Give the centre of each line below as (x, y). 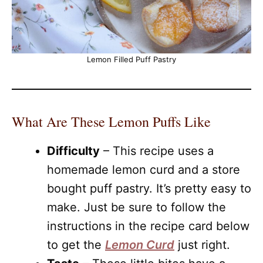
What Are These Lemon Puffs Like (111, 122)
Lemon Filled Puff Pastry (131, 59)
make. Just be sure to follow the (136, 207)
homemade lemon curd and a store (144, 170)
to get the (76, 245)
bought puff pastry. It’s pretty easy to (149, 188)
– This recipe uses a (157, 151)
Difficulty (73, 151)
